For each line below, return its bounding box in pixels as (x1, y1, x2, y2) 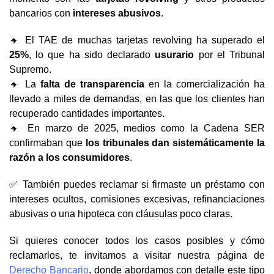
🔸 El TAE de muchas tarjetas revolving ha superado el (9, 34, 265, 45)
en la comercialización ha (144, 78, 265, 89)
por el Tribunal (194, 49, 265, 60)
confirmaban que (9, 137, 86, 148)
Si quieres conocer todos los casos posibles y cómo (9, 235, 265, 246)
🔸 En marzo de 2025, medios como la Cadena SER (9, 122, 265, 133)
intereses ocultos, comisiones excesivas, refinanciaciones (9, 193, 265, 204)
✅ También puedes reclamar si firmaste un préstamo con (9, 179, 265, 190)
